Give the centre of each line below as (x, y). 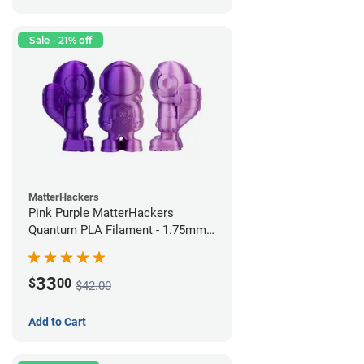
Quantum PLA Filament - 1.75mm (117, 230)
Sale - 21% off (61, 41)
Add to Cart (57, 322)
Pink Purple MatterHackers (101, 213)
